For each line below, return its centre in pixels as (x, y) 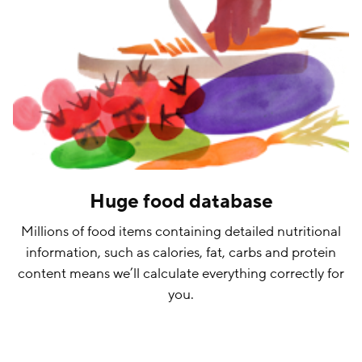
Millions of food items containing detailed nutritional (181, 232)
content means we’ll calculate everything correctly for (181, 274)
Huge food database (181, 202)
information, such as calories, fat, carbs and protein (181, 253)
